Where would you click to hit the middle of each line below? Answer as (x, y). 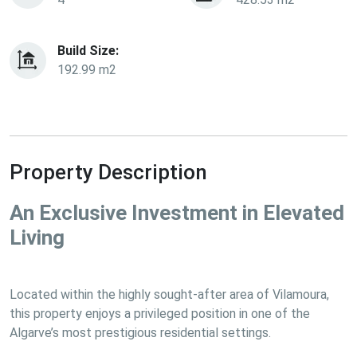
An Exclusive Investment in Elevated (177, 213)
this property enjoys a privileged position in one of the (160, 314)
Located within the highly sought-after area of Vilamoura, (169, 294)
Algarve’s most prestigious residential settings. (140, 333)
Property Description (108, 172)
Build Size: (88, 51)
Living (37, 237)
